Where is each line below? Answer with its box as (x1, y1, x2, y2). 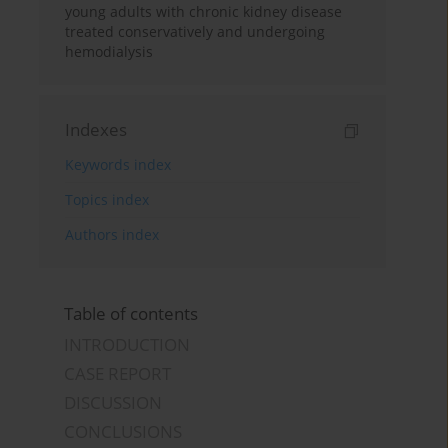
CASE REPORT (64, 362, 172, 386)
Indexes (65, 118, 128, 142)
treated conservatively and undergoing (65, 22, 326, 42)
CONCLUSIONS (64, 420, 183, 444)
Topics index (65, 190, 150, 210)
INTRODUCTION (64, 333, 191, 357)
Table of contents (64, 302, 199, 326)
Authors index (65, 225, 160, 245)
